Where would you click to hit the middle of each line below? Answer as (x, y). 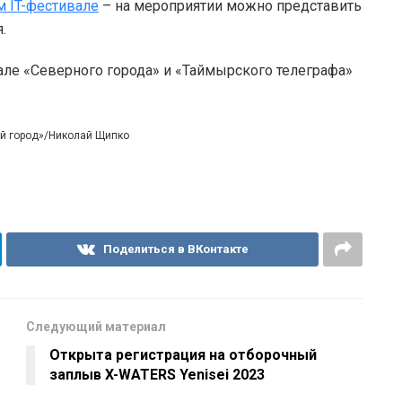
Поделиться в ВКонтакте (175, 249)
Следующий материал (96, 326)
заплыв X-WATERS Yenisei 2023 (157, 374)
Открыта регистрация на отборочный (183, 354)
